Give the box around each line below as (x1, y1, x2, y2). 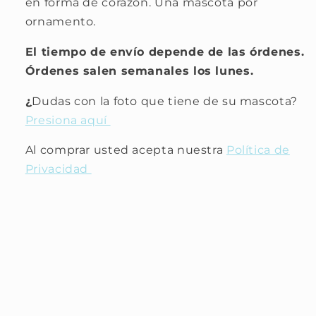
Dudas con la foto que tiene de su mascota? (32, 94, 298, 108)
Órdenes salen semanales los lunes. (25, 63, 257, 78)
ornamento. (25, 15, 99, 29)
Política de (226, 143, 290, 157)
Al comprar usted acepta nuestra (25, 143, 226, 157)
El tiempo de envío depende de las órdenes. (25, 44, 305, 59)
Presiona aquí (25, 113, 111, 127)
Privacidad (25, 162, 92, 176)
